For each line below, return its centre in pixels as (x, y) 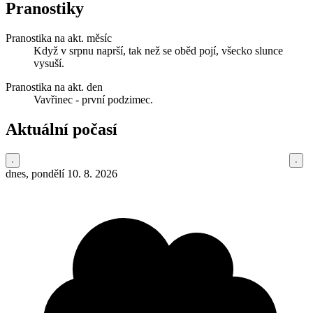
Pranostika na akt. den (54, 87)
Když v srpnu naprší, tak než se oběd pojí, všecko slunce (158, 51)
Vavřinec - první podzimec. (93, 100)
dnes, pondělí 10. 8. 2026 (61, 174)
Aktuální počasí (61, 130)
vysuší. (49, 64)
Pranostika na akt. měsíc (59, 38)
